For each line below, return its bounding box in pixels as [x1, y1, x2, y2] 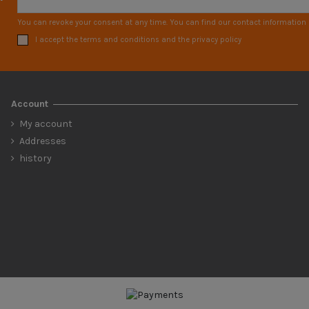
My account [19, 118, 72, 130]
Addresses [19, 135, 66, 147]
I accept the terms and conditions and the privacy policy [34, 34, 241, 44]
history [19, 152, 52, 164]
